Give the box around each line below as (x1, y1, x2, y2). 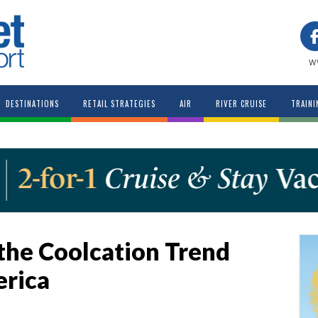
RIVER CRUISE (215, 98, 267, 109)
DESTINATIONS (5, 98, 59, 109)
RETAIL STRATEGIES (82, 98, 155, 109)
